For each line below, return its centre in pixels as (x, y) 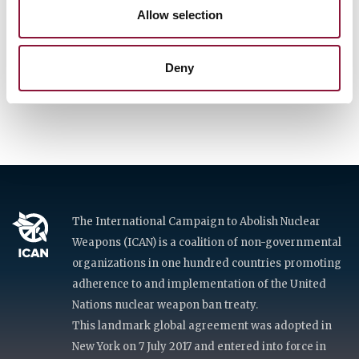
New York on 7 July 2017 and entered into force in (199, 346)
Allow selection (179, 15)
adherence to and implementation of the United (199, 284)
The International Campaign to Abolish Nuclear (196, 221)
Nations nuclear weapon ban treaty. (165, 305)
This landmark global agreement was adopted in (202, 325)
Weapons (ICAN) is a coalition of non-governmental (206, 242)
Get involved (82, 79)
